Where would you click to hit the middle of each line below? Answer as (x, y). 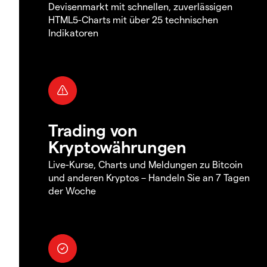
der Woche (72, 190)
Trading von (93, 129)
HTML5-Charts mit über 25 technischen (133, 19)
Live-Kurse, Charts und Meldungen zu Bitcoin (145, 164)
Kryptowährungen (117, 146)
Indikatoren (73, 32)
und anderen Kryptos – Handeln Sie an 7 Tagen (149, 177)
